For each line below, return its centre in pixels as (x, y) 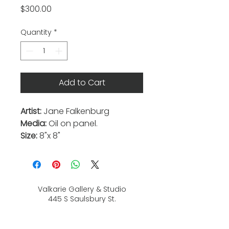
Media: (35, 123)
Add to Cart (82, 82)
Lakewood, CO (82, 208)
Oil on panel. (73, 123)
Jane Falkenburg (75, 111)
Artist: (31, 111)
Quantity (36, 32)
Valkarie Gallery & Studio (82, 189)
